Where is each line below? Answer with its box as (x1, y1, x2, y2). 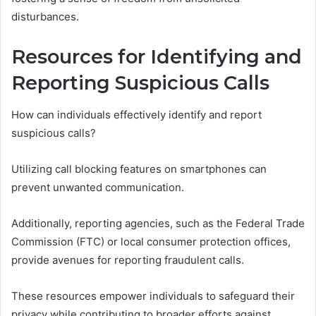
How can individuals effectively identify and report (11, 107, 262, 121)
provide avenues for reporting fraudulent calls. (11, 253, 244, 267)
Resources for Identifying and (11, 45, 302, 69)
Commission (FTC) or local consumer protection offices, (11, 234, 291, 248)
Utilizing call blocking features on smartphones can (11, 162, 267, 176)
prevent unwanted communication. (11, 180, 184, 194)
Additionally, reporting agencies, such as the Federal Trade (11, 216, 305, 230)
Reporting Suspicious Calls (11, 71, 269, 95)
